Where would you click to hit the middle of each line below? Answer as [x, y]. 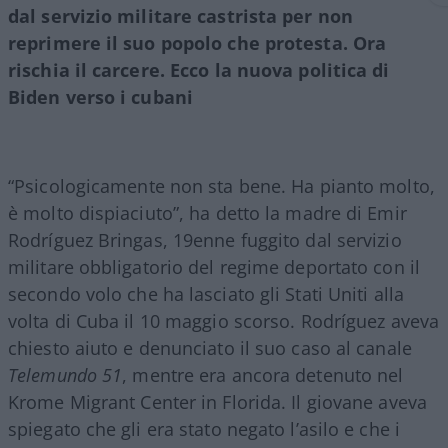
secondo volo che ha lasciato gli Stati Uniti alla [206, 293]
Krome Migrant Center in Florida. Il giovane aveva [217, 401]
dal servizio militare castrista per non [180, 15]
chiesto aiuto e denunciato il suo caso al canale [210, 347]
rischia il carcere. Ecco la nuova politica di [199, 69]
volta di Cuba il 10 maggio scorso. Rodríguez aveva [224, 320]
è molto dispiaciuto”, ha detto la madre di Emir [207, 212]
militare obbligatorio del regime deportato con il [214, 266]
